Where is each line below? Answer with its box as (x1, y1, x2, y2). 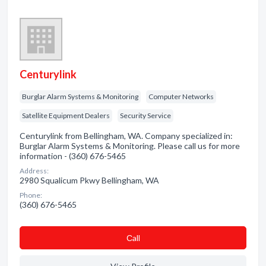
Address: (20, 166, 49, 175)
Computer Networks (148, 92, 214, 101)
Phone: (20, 191, 42, 199)
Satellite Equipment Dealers (22, 111, 110, 120)
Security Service (120, 111, 171, 120)
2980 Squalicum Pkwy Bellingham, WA (20, 175, 159, 185)
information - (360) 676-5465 (20, 151, 126, 161)
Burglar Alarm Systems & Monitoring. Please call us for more (20, 141, 240, 151)
